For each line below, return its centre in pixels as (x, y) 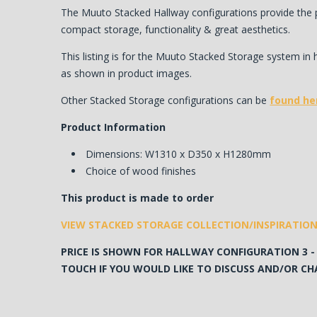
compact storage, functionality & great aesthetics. (176, 29)
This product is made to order (138, 197)
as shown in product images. (127, 73)
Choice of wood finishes (141, 171)
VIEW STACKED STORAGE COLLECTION (155, 224)
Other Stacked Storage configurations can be (166, 100)
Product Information (114, 127)
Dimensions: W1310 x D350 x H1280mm (179, 154)
